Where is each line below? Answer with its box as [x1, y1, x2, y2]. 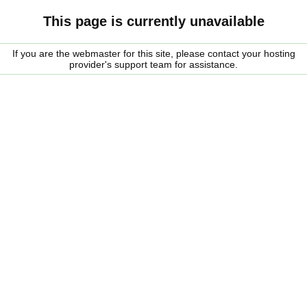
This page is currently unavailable [42, 14, 265, 29]
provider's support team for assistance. [69, 59, 238, 70]
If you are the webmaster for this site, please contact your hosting [12, 48, 295, 59]
